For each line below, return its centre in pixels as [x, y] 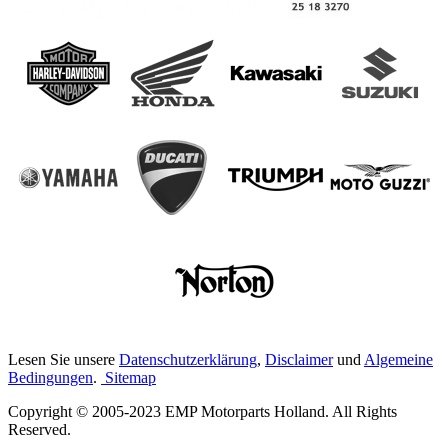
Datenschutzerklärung [188, 359]
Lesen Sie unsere [63, 359]
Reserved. [39, 429]
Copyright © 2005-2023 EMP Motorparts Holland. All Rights [202, 411]
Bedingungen [50, 377]
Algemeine [398, 359]
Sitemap [130, 377]
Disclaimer [299, 359]
